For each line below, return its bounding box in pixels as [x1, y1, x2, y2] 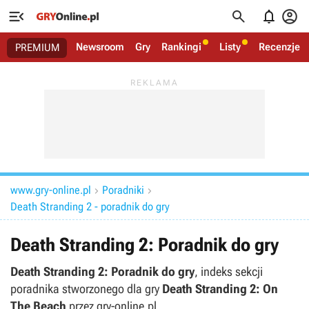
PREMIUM [15, 41, 60, 54]
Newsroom [76, 41, 124, 53]
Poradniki [102, 183, 144, 197]
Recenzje [259, 41, 300, 53]
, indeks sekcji [195, 264, 263, 279]
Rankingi [161, 41, 201, 53]
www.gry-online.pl [10, 183, 91, 197]
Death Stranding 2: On [162, 281, 278, 296]
